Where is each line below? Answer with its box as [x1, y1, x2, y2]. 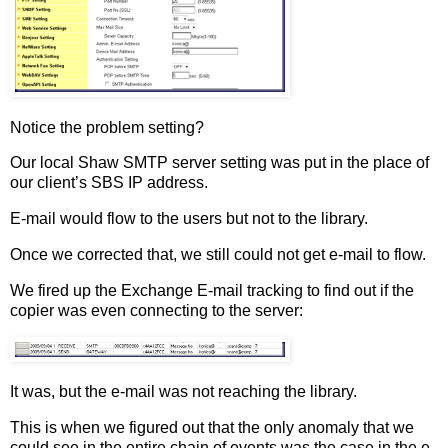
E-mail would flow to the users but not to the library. [10, 210, 368, 228]
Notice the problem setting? [10, 118, 204, 136]
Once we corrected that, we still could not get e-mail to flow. [10, 245, 426, 263]
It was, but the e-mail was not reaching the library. [10, 383, 357, 401]
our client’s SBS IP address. [10, 174, 208, 192]
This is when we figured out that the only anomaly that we [10, 419, 414, 437]
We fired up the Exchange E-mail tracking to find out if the [10, 281, 414, 299]
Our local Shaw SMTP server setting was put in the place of [10, 154, 429, 172]
